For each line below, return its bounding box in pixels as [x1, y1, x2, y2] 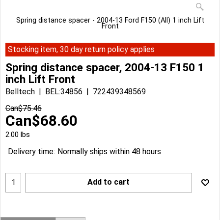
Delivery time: [8, 147, 55, 157]
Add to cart [87, 177, 130, 187]
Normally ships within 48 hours [57, 147, 161, 157]
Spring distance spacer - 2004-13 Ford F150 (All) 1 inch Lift [16, 16, 204, 25]
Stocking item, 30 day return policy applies [8, 45, 155, 54]
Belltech [5, 86, 35, 96]
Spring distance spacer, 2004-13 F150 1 [5, 60, 204, 74]
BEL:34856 [45, 86, 82, 96]
